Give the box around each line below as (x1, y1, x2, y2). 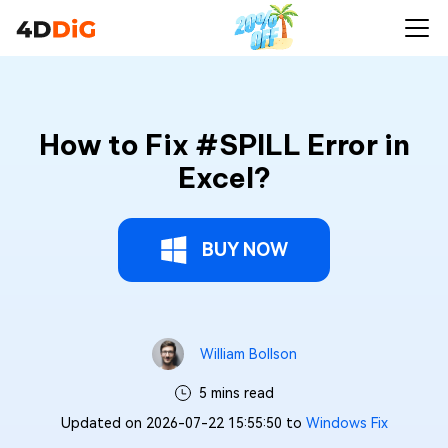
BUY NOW (202, 239, 288, 260)
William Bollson (199, 346, 297, 362)
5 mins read (198, 385, 274, 401)
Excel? (177, 160, 271, 195)
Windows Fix (305, 415, 388, 431)
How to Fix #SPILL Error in (38, 127, 410, 162)
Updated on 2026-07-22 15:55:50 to (60, 415, 306, 431)
